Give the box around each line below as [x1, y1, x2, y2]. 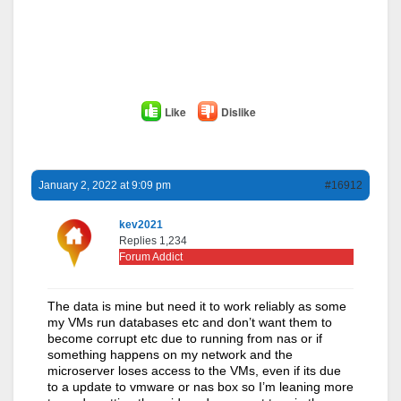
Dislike [220, 103, 256, 120]
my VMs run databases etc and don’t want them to [47, 314, 332, 329]
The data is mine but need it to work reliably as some [47, 298, 346, 313]
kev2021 [119, 218, 163, 231]
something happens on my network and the [47, 346, 293, 362]
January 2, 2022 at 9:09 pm [38, 178, 171, 192]
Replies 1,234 [119, 234, 187, 247]
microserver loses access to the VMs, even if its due [47, 363, 341, 378]
